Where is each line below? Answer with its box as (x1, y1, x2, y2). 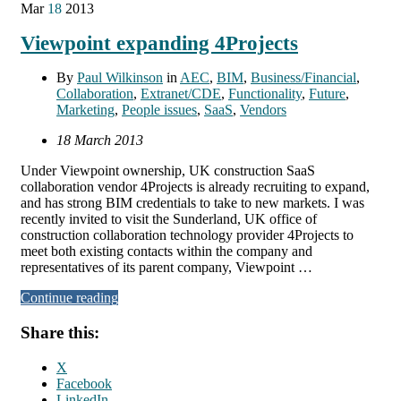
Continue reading (21, 290, 118, 306)
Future (309, 86, 346, 102)
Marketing (56, 102, 115, 118)
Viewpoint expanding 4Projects (21, 31, 298, 55)
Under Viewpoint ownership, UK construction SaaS (21, 163, 315, 179)
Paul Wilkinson (77, 70, 163, 86)
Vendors (240, 102, 286, 118)
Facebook (56, 375, 112, 391)
